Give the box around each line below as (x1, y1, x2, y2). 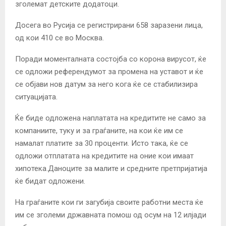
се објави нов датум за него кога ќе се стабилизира (15, 79, 198, 89)
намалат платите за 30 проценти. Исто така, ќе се (15, 138, 188, 148)
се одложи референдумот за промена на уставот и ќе (15, 67, 203, 76)
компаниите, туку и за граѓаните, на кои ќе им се (15, 126, 183, 135)
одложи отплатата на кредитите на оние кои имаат (15, 151, 194, 160)
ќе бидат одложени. (15, 176, 85, 186)
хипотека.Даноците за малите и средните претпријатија (15, 163, 207, 173)
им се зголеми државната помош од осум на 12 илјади (15, 210, 206, 219)
